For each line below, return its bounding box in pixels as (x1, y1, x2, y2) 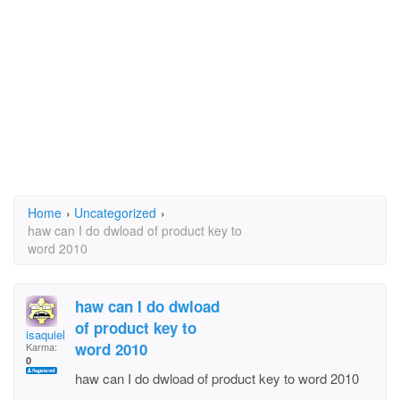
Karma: (26, 339, 57, 354)
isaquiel (26, 326, 65, 343)
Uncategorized (74, 204, 156, 221)
